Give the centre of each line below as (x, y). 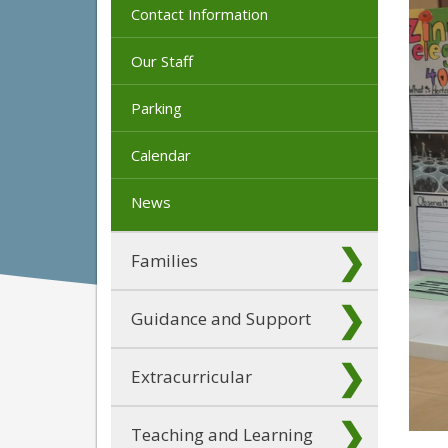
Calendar (161, 154)
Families (164, 260)
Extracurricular (191, 376)
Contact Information (199, 13)
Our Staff (162, 60)
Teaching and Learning (222, 434)
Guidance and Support (221, 318)
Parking (156, 107)
